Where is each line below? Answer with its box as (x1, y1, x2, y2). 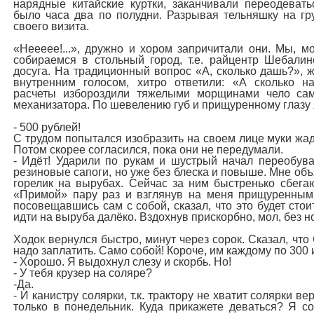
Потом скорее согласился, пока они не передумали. (13, 144, 283, 156)
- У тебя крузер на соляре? (13, 267, 152, 279)
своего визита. (13, 20, 89, 32)
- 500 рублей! (13, 121, 81, 133)
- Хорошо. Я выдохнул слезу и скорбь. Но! (13, 256, 231, 268)
